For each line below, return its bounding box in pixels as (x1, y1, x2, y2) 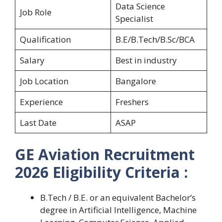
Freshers (115, 96, 149, 108)
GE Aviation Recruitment (15, 144, 195, 165)
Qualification (19, 33, 71, 45)
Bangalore (115, 75, 156, 87)
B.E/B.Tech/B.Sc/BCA (115, 33, 195, 45)
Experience (19, 96, 63, 108)
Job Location (19, 75, 68, 87)
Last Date (19, 116, 56, 128)
